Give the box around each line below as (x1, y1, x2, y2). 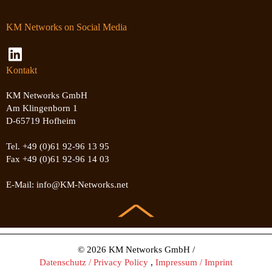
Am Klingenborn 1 (6, 103, 78, 113)
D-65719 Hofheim (6, 115, 76, 126)
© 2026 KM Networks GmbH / (77, 244, 195, 254)
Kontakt (6, 64, 37, 75)
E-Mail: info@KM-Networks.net (6, 179, 128, 189)
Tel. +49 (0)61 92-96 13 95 (6, 141, 109, 151)
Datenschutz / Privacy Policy (39, 257, 148, 267)
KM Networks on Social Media (6, 21, 127, 32)
